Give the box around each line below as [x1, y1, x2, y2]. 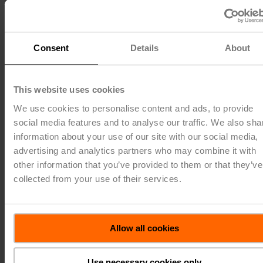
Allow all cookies [110, 222, 179, 233]
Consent [33, 43, 69, 53]
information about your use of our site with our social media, [14, 131, 258, 141]
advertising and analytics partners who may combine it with [14, 145, 256, 156]
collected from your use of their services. [14, 173, 181, 184]
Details [130, 43, 159, 53]
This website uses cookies [14, 85, 125, 95]
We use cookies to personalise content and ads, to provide [14, 103, 254, 113]
